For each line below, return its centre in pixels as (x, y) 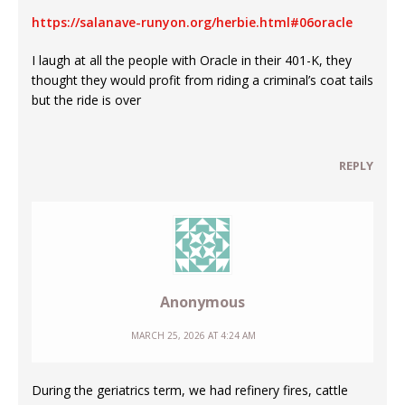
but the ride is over (86, 99)
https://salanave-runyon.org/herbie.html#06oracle (192, 22)
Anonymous (202, 301)
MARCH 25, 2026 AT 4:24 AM (193, 335)
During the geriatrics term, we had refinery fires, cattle (190, 390)
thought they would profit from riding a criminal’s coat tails (202, 80)
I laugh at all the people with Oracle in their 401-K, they (192, 60)
